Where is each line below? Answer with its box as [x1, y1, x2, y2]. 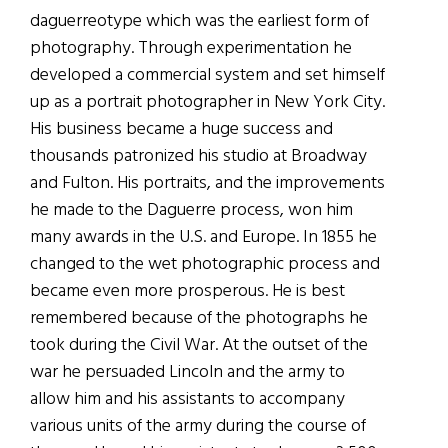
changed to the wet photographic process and [30, 250, 380, 280]
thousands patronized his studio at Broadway [30, 142, 367, 172]
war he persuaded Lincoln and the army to [30, 358, 345, 388]
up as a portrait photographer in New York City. [30, 88, 385, 118]
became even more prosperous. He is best [30, 277, 345, 307]
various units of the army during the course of [30, 412, 366, 442]
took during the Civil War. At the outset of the [30, 331, 368, 361]
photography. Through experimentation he [30, 34, 352, 64]
